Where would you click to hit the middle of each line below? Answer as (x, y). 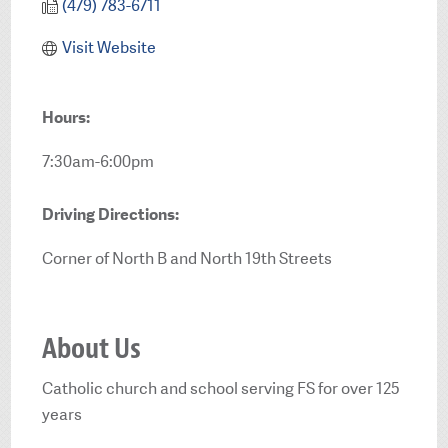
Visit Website (108, 47)
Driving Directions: (111, 214)
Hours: (66, 117)
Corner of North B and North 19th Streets (187, 259)
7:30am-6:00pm (98, 162)
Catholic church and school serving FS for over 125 (221, 389)
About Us (92, 348)
